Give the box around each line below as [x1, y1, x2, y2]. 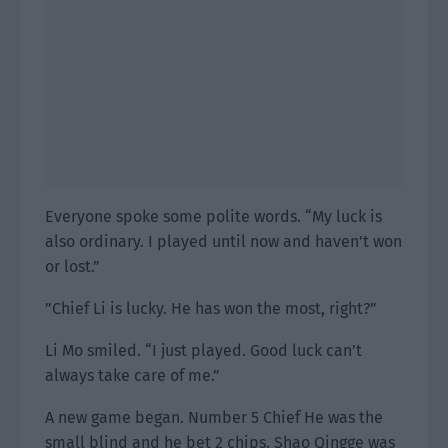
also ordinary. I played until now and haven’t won [45, 232, 402, 251]
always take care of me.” [45, 366, 220, 385]
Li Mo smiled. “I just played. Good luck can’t [45, 341, 362, 360]
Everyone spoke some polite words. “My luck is [45, 207, 382, 226]
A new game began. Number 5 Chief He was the [45, 408, 383, 427]
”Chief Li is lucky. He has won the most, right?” [45, 299, 377, 318]
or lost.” [45, 257, 100, 276]
